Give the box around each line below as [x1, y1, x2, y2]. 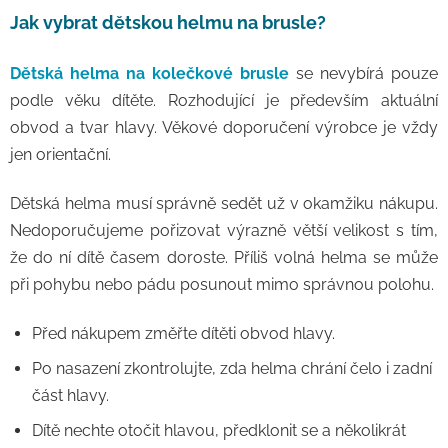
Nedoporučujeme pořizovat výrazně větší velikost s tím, [10, 221, 438, 240]
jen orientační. [10, 145, 111, 164]
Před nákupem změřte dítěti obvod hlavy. [32, 324, 335, 343]
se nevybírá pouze [289, 64, 438, 83]
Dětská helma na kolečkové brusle [10, 64, 289, 83]
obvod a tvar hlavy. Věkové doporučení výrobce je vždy [10, 118, 438, 137]
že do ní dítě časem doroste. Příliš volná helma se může [10, 248, 438, 267]
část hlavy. [32, 386, 109, 405]
